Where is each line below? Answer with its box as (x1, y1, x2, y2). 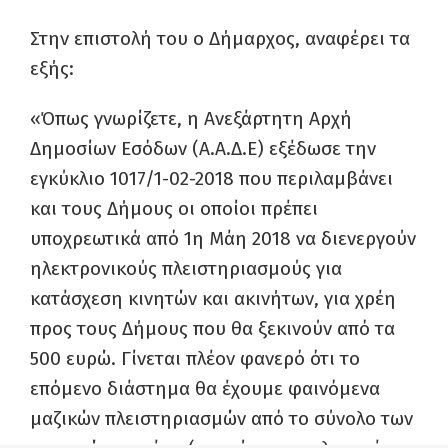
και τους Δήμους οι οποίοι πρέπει (30, 197, 318, 221)
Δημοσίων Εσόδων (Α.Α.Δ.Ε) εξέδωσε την (30, 137, 376, 161)
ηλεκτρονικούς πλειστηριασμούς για (30, 257, 342, 281)
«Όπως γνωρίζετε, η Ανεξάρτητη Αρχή (30, 107, 352, 131)
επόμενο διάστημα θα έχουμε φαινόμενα (30, 377, 380, 401)
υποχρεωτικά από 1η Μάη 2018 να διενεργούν (30, 227, 416, 251)
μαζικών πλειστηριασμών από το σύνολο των (30, 407, 413, 431)
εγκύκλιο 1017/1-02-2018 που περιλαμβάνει (30, 167, 393, 191)
